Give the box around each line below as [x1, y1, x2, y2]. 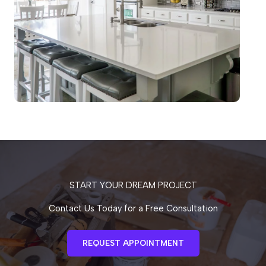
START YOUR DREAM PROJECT [69, 180, 197, 191]
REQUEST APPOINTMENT [82, 238, 184, 248]
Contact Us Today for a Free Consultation [48, 203, 218, 214]
